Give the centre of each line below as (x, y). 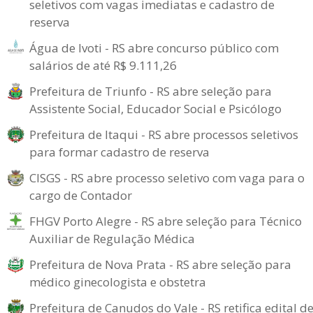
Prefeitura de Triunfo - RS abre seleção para (151, 91)
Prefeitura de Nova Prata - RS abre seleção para (160, 264)
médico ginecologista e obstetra (118, 282)
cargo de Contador (81, 195)
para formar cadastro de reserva (119, 152)
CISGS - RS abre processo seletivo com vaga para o (167, 178)
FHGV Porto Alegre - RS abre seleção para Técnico (166, 221)
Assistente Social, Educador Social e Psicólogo (155, 109)
